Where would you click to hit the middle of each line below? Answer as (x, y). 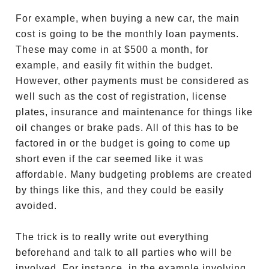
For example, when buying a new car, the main (128, 18)
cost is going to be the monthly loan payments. (128, 34)
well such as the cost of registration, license (122, 96)
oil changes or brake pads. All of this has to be (128, 128)
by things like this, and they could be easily (120, 190)
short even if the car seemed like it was (110, 159)
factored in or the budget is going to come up (123, 143)
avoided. (38, 206)
